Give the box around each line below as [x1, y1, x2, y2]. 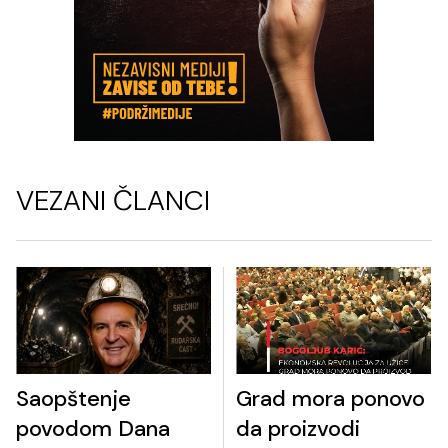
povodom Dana [16, 414, 170, 444]
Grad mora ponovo [236, 384, 425, 414]
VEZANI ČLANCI [16, 182, 210, 220]
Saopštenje [16, 384, 131, 414]
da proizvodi [236, 414, 360, 444]
